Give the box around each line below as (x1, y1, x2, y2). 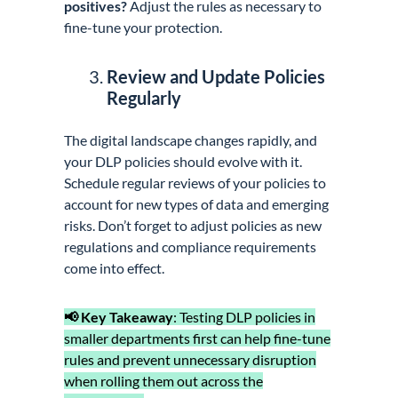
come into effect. (64, 259, 165, 276)
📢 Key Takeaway (64, 307, 174, 325)
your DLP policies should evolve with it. (64, 152, 303, 170)
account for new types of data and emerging (64, 195, 330, 212)
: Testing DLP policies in (173, 307, 316, 325)
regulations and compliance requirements (64, 237, 317, 255)
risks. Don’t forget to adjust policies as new (64, 216, 322, 234)
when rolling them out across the (64, 371, 264, 389)
